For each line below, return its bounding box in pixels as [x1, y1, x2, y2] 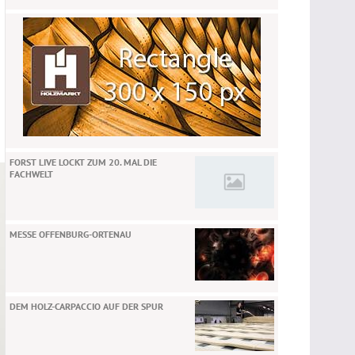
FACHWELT [10, 168, 53, 180]
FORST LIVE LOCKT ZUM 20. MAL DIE [10, 156, 157, 168]
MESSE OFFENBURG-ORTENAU [10, 228, 132, 240]
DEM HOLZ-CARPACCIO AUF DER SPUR [10, 300, 163, 312]
